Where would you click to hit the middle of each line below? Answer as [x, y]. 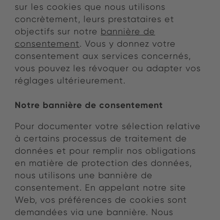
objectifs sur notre [58, 31]
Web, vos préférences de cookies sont [101, 200]
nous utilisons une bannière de [84, 175]
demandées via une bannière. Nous [94, 212]
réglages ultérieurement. [70, 81]
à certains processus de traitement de [101, 138]
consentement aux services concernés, [103, 56]
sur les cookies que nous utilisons [90, 7]
